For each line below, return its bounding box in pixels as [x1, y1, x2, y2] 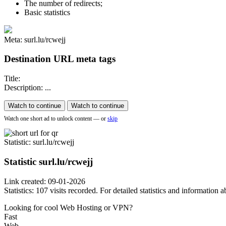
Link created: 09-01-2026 [4, 177, 85, 186]
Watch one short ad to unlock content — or [4, 115, 106, 123]
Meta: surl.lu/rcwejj [4, 35, 66, 44]
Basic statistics [24, 8, 70, 17]
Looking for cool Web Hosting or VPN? [4, 203, 133, 212]
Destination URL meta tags [4, 53, 116, 65]
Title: [4, 74, 20, 83]
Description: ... [4, 83, 51, 92]
